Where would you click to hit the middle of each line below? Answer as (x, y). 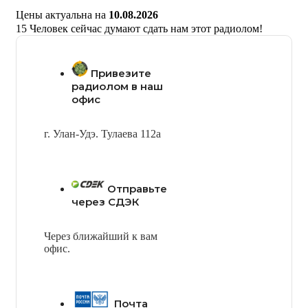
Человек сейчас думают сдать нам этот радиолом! (146, 28)
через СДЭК (105, 201)
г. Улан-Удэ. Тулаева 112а (102, 133)
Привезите (121, 73)
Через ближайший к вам (101, 236)
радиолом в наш (117, 86)
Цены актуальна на (62, 14)
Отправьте (137, 188)
